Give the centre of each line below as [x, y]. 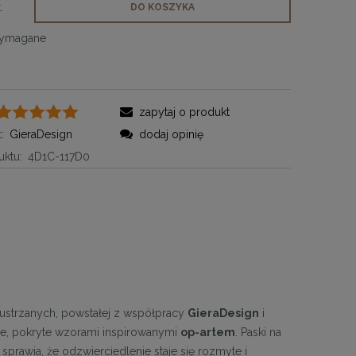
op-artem [208, 332]
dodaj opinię [171, 134]
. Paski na [258, 332]
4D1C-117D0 [59, 156]
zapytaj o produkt [184, 112]
